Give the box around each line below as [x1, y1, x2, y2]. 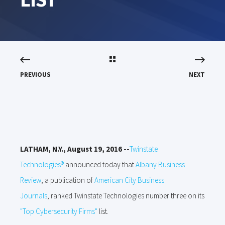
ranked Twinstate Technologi [51, 191, 138, 200]
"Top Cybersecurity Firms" [20, 206, 97, 216]
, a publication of [41, 175, 94, 185]
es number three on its [138, 191, 204, 200]
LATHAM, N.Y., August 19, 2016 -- [20, 144, 130, 154]
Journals [20, 191, 47, 200]
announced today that [64, 160, 136, 169]
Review [20, 175, 41, 185]
